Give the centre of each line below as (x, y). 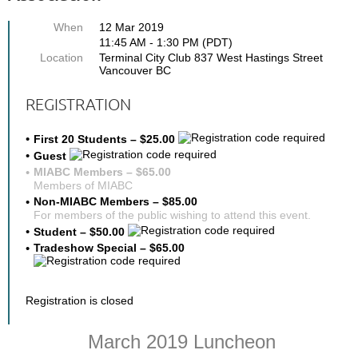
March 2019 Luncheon (184, 341)
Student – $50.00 (81, 231)
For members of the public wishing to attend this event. (172, 215)
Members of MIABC (83, 185)
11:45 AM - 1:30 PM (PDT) (166, 42)
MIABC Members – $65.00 (102, 171)
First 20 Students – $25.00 (106, 139)
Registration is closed (80, 300)
